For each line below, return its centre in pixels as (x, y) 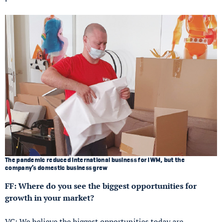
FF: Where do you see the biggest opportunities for (101, 186)
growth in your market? (50, 197)
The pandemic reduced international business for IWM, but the (95, 160)
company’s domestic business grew (56, 167)
